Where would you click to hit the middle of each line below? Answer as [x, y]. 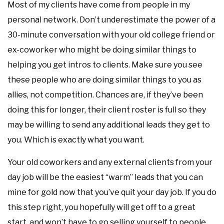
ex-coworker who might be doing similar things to [102, 50]
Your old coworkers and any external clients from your [110, 162]
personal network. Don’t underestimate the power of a [111, 20]
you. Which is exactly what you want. [76, 140]
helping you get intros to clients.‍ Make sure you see [105, 65]
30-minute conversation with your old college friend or [111, 35]
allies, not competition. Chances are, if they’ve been [105, 95]
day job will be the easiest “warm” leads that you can [105, 177]
